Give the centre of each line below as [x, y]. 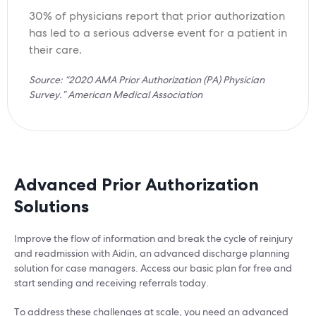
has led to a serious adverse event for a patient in [158, 33]
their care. [55, 50]
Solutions [51, 207]
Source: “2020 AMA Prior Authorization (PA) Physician [147, 80]
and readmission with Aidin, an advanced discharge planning [152, 254]
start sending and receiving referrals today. [111, 283]
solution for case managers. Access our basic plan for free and [153, 268]
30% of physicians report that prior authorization [157, 16]
